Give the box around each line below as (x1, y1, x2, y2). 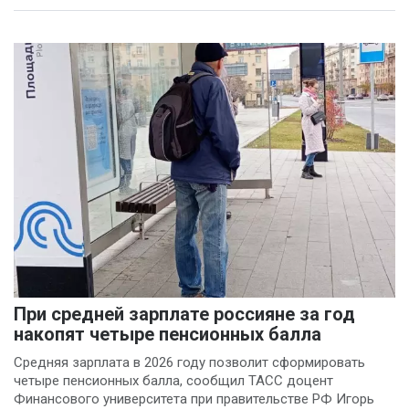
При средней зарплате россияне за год (14, 302, 355, 325)
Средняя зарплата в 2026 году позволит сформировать (14, 353, 365, 371)
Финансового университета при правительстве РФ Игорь (14, 390, 374, 407)
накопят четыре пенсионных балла (14, 322, 321, 345)
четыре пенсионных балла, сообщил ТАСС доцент (14, 372, 333, 389)
